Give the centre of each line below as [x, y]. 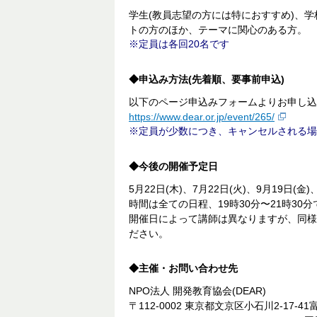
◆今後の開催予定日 [173, 166]
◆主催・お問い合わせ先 [183, 268]
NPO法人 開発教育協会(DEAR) [197, 290]
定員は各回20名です [184, 44]
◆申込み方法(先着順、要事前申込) [207, 79]
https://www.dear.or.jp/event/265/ [202, 116]
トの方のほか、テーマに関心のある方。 [218, 29]
